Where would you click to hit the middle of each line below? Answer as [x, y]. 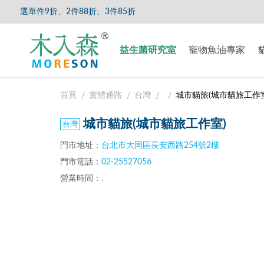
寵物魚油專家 [217, 50]
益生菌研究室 [148, 50]
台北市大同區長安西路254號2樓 [160, 145]
